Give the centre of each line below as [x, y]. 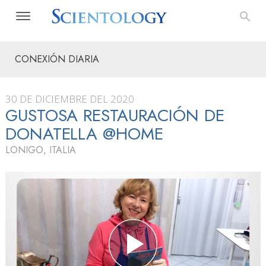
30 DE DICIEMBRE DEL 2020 [70, 99]
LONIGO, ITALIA [41, 150]
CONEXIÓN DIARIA [57, 59]
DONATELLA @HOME [84, 134]
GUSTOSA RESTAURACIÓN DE [115, 115]
